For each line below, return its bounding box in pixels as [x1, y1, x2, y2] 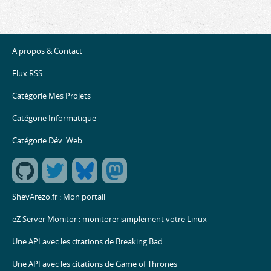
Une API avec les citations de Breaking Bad [12, 236, 163, 247]
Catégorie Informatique [12, 113, 96, 124]
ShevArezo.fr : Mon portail [12, 191, 105, 202]
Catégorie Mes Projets [12, 91, 91, 102]
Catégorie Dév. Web [12, 135, 82, 146]
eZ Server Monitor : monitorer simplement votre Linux [12, 214, 207, 224]
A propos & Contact [12, 46, 82, 57]
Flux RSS [12, 68, 42, 79]
